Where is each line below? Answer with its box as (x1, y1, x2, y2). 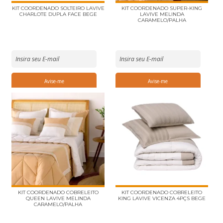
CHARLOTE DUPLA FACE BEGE (19, 10, 97, 17)
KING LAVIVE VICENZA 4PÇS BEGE (118, 195, 206, 202)
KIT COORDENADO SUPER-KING (121, 4, 203, 11)
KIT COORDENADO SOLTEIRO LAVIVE (11, 4, 105, 11)
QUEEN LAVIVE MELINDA (25, 195, 91, 202)
